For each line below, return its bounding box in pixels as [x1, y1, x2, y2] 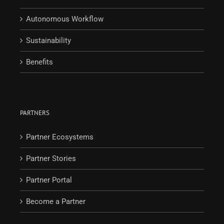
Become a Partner [26, 196, 85, 206]
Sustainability [26, 35, 71, 45]
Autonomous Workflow [26, 14, 103, 23]
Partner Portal [26, 175, 72, 184]
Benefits [26, 57, 53, 66]
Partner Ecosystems [26, 132, 93, 141]
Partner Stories [26, 153, 76, 163]
